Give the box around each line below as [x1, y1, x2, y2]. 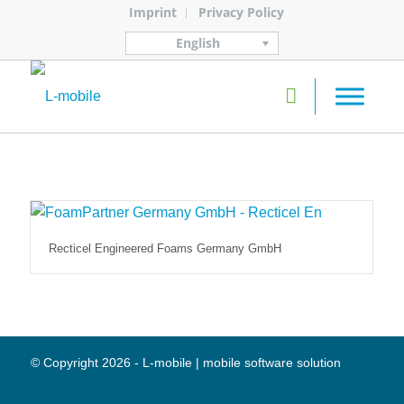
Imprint [128, 4, 177, 21]
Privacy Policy [197, 4, 284, 21]
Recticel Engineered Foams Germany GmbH [48, 242, 281, 256]
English [175, 34, 220, 52]
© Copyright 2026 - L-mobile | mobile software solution [30, 355, 341, 371]
